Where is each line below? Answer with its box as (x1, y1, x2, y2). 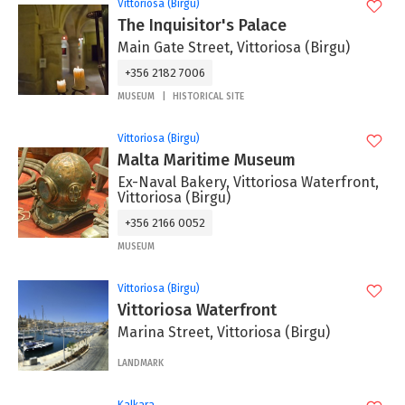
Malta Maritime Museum (118, 150, 296, 171)
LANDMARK (118, 358, 164, 370)
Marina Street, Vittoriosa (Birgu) (118, 324, 330, 342)
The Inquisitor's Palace (118, 15, 287, 36)
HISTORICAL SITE (173, 91, 244, 103)
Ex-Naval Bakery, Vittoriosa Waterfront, (118, 174, 379, 192)
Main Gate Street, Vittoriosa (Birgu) (118, 39, 350, 57)
